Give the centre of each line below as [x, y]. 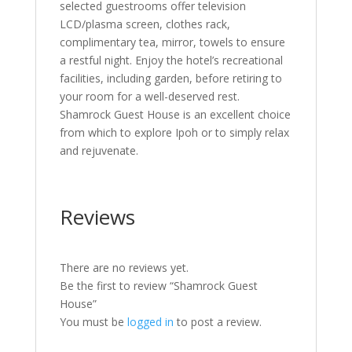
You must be [93, 322]
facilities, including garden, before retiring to [170, 78]
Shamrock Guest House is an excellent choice [175, 114]
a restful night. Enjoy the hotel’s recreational [171, 60]
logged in [150, 322]
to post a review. [217, 322]
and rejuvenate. [99, 150]
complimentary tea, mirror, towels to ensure [172, 42]
